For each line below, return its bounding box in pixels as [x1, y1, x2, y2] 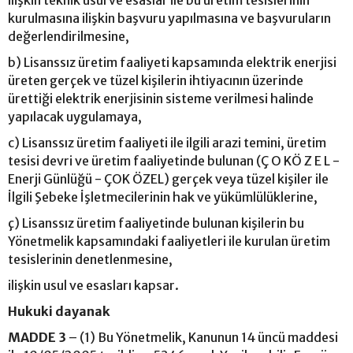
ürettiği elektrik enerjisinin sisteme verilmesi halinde [8, 90, 314, 106]
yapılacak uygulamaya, [8, 108, 142, 124]
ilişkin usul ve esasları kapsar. [8, 277, 179, 293]
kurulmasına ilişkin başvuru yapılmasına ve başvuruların [8, 9, 331, 26]
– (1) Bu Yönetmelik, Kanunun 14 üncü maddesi [66, 329, 338, 345]
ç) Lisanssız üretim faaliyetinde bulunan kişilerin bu [8, 214, 304, 231]
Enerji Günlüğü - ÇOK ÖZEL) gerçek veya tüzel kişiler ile [8, 170, 329, 187]
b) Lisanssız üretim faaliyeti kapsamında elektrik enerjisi [8, 54, 336, 70]
